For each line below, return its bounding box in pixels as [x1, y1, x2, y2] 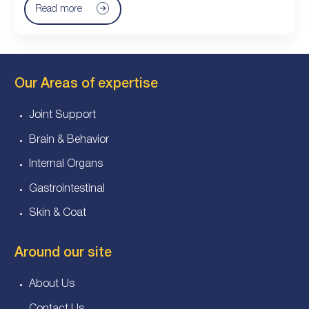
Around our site [14, 247, 112, 260]
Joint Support [29, 110, 96, 121]
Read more [34, 4, 82, 14]
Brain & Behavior [29, 134, 109, 145]
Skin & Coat [29, 208, 86, 219]
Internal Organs [29, 159, 103, 170]
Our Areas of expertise [14, 78, 158, 91]
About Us [29, 279, 74, 290]
